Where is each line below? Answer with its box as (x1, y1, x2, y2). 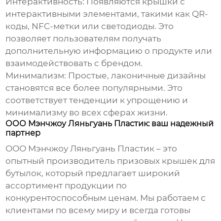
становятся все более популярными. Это (5, 83, 183, 93)
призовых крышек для (117, 156, 216, 166)
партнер (5, 128, 41, 138)
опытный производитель (5, 156, 117, 166)
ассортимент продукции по (5, 181, 127, 191)
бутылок (5, 168, 42, 179)
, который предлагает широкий (41, 168, 181, 179)
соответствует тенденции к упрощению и (5, 95, 188, 106)
